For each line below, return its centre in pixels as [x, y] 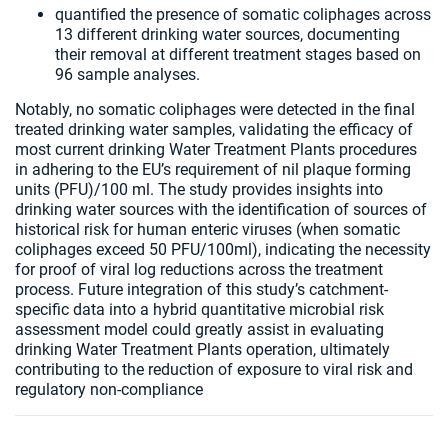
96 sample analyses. [131, 74]
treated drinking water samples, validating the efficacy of [214, 129]
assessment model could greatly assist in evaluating [199, 329]
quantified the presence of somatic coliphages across [243, 14]
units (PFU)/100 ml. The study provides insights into [199, 189]
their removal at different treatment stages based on [238, 54]
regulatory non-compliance [111, 389]
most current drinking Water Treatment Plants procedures [216, 149]
